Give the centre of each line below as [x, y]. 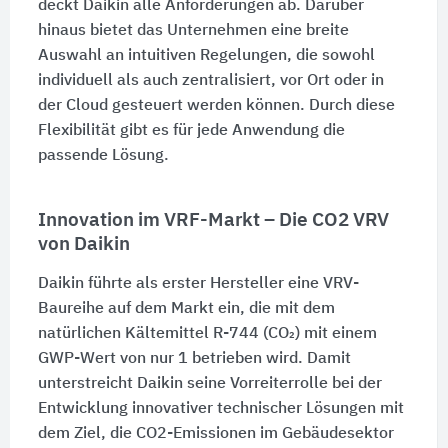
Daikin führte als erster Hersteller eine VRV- [198, 283]
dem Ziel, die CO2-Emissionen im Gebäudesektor [215, 433]
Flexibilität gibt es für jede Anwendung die [191, 130]
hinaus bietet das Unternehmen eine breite [193, 30]
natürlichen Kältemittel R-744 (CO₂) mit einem [207, 333]
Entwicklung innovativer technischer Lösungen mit [220, 408]
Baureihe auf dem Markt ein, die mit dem [186, 308]
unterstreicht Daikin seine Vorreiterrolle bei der [209, 383]
